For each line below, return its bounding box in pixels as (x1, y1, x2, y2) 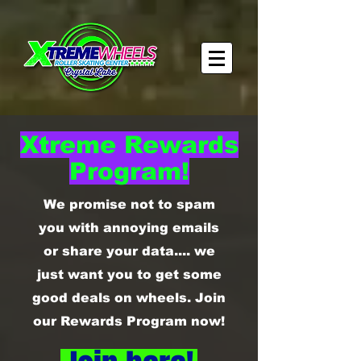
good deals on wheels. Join (32, 291, 226, 305)
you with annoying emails (39, 221, 219, 234)
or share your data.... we (43, 244, 215, 258)
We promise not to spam (43, 197, 215, 211)
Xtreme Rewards (19, 131, 239, 158)
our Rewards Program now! (33, 314, 225, 328)
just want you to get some (36, 268, 222, 281)
